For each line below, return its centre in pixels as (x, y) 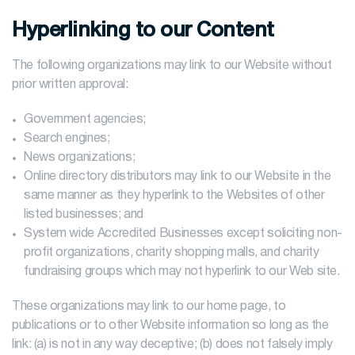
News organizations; (80, 158)
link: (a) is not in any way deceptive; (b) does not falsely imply (172, 345)
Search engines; (67, 139)
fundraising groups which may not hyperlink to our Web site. (182, 272)
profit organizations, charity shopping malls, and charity (172, 253)
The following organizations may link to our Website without (172, 66)
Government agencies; (85, 120)
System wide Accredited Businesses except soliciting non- (183, 234)
